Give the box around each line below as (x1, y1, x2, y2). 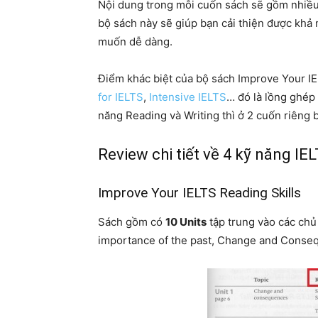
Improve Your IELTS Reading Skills (98, 184, 301, 201)
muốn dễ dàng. (98, 34, 172, 48)
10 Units (165, 214, 207, 229)
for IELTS (98, 89, 143, 104)
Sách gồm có (98, 214, 165, 229)
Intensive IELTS (149, 89, 226, 104)
